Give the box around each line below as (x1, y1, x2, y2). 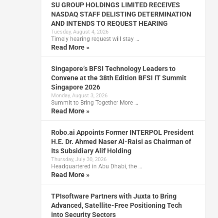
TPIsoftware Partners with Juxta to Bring (51, 192, 177, 200)
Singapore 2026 (51, 83, 100, 91)
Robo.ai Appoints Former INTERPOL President (51, 128, 194, 136)
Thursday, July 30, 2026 (51, 156, 107, 163)
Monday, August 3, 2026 (51, 92, 108, 99)
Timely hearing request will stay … (51, 35, 139, 42)
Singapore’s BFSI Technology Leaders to (51, 64, 176, 73)
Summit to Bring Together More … (51, 99, 138, 106)
